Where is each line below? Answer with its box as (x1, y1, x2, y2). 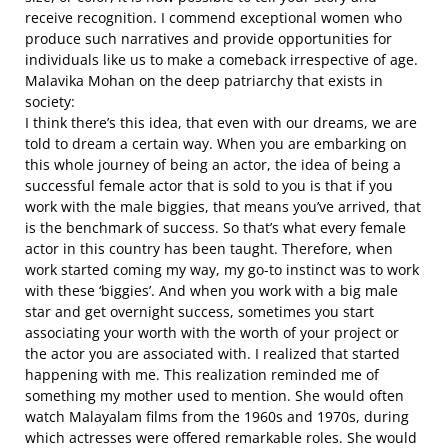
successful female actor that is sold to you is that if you (25, 176, 393, 195)
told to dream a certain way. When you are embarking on (25, 134, 407, 153)
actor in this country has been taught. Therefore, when (25, 239, 393, 258)
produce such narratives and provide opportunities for (25, 29, 392, 48)
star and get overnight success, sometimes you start (25, 302, 374, 321)
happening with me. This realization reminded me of (25, 365, 379, 384)
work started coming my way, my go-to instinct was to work (25, 260, 419, 279)
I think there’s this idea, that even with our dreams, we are (25, 113, 417, 132)
